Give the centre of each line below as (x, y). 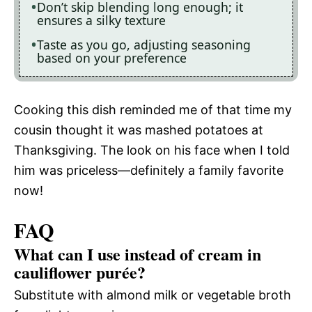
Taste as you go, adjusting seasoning (144, 45)
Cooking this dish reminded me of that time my (153, 109)
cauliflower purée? (80, 272)
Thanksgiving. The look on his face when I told (152, 150)
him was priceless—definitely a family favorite (149, 170)
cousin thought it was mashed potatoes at (139, 130)
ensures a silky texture (101, 21)
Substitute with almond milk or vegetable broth (153, 295)
